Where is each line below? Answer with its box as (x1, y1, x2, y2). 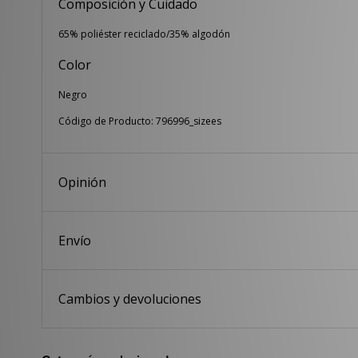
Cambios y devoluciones (58, 290, 202, 308)
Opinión (58, 173, 107, 192)
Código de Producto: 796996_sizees (58, 114, 222, 129)
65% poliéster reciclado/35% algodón (58, 27, 231, 42)
